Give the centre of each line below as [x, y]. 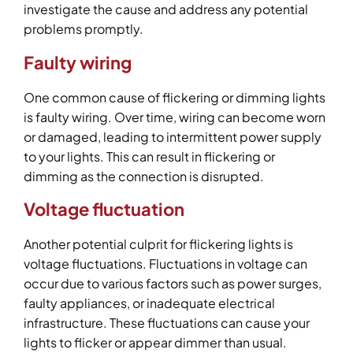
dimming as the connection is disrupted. [144, 176]
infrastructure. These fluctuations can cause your [167, 323]
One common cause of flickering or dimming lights [175, 97]
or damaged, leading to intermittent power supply [173, 136]
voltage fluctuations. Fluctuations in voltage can [165, 264]
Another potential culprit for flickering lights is [158, 244]
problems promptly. [84, 29]
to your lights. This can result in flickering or [149, 156]
